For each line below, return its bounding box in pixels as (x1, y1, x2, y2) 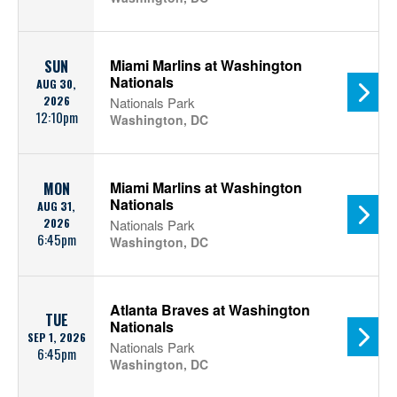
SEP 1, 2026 (27, 329, 86, 346)
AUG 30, (36, 75, 76, 92)
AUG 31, (37, 198, 75, 214)
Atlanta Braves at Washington (110, 300, 310, 320)
